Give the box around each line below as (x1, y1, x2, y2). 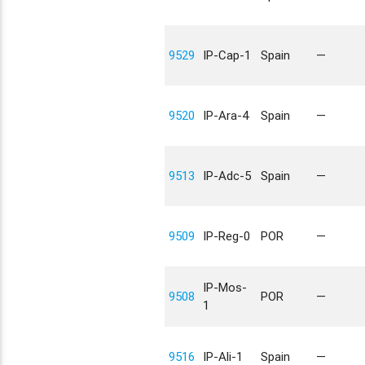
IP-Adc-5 (202, 168, 251, 183)
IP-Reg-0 (202, 228, 250, 244)
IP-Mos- (202, 279, 247, 295)
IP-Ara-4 (202, 108, 248, 123)
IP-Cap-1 (202, 47, 251, 63)
